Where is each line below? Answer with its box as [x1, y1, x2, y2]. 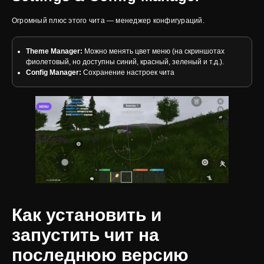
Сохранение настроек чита [81, 68, 174, 77]
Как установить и [12, 205, 161, 225]
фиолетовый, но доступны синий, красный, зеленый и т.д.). [25, 58, 224, 66]
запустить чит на [12, 225, 159, 245]
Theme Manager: [25, 47, 82, 55]
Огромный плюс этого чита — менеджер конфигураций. [12, 16, 204, 25]
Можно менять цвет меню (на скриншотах [82, 47, 225, 55]
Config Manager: [25, 68, 81, 77]
